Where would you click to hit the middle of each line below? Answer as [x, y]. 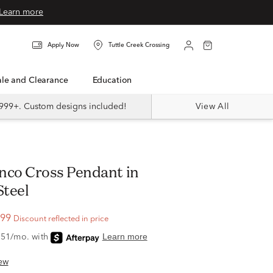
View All [212, 107]
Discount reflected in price [61, 219]
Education [115, 80]
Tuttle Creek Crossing [139, 45]
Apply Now [63, 45]
